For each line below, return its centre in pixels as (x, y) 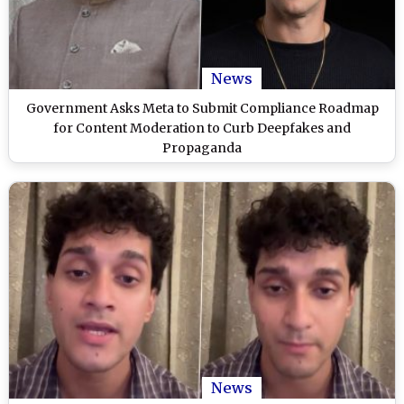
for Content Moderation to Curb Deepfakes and (202, 128)
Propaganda (202, 147)
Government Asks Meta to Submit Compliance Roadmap (202, 108)
